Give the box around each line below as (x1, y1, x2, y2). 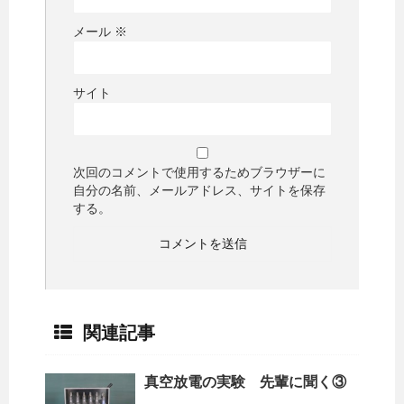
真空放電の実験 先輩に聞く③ (144, 374, 346, 390)
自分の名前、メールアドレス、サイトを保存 (73, 183, 326, 198)
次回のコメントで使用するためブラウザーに (73, 165, 326, 180)
